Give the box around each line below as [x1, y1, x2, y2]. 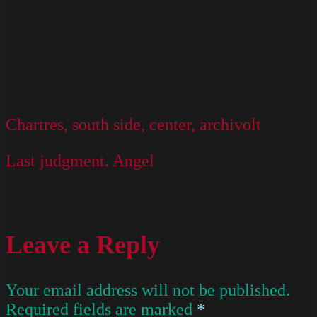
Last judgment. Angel [6, 151, 154, 170]
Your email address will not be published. [6, 280, 290, 299]
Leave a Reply [6, 230, 160, 259]
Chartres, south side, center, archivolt [6, 115, 261, 134]
